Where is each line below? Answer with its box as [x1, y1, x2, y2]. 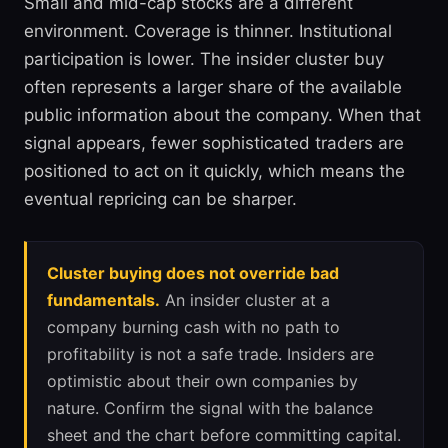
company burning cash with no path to [47, 317, 340, 337]
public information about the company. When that [24, 105, 421, 125]
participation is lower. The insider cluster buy [24, 49, 384, 69]
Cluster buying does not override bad [47, 263, 339, 283]
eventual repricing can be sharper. [24, 189, 297, 209]
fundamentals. [47, 290, 160, 310]
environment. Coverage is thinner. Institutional [24, 21, 392, 41]
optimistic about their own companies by [47, 371, 358, 391]
